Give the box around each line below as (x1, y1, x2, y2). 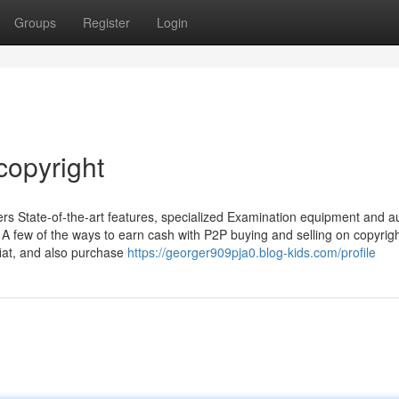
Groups (14, 13, 56, 31)
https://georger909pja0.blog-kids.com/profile (127, 243, 376, 261)
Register (83, 13, 130, 31)
